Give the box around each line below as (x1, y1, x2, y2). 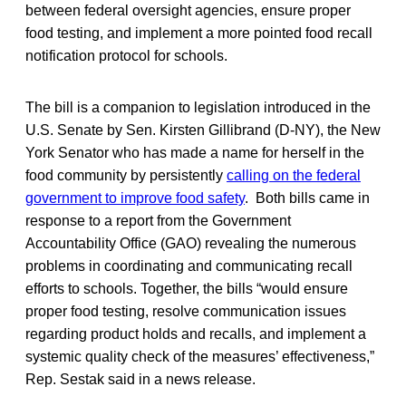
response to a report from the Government (25, 212, 291, 228)
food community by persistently (25, 167, 227, 183)
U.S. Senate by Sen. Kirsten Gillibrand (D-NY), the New (25, 121, 381, 138)
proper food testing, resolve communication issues (25, 303, 346, 319)
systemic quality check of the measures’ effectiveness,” (25, 348, 374, 364)
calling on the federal (227, 167, 361, 183)
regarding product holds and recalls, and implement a (25, 325, 366, 342)
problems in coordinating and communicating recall (25, 257, 353, 274)
